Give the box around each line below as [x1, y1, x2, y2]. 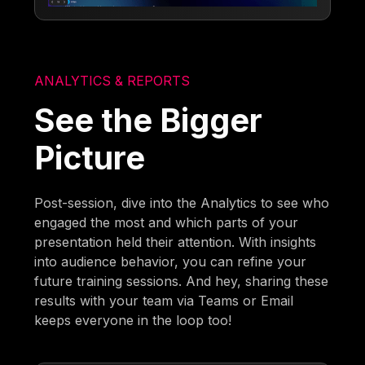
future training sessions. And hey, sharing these [34, 272, 329, 289]
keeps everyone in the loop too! [34, 311, 232, 328]
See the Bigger [34, 100, 263, 139]
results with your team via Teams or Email [34, 292, 294, 309]
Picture [34, 138, 146, 177]
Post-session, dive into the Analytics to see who [34, 194, 330, 211]
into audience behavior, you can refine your [34, 253, 307, 270]
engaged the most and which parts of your [34, 213, 299, 231]
